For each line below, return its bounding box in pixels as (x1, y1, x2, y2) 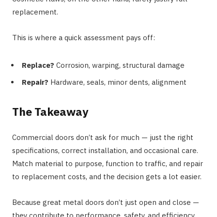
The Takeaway (12, 104, 88, 119)
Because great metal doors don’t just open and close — (12, 197, 199, 207)
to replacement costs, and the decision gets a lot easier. (12, 171, 201, 181)
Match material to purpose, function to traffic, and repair (12, 158, 203, 168)
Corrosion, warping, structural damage (54, 61, 185, 70)
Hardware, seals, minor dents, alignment (48, 77, 186, 87)
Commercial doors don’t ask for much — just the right (12, 132, 193, 142)
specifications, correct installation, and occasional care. (12, 145, 198, 155)
